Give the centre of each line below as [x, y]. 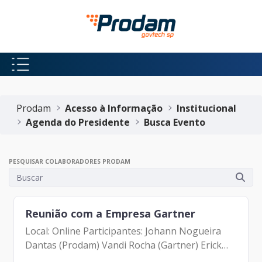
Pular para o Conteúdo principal [77, 14]
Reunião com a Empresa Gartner [111, 213]
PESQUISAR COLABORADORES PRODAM [70, 161]
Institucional [206, 108]
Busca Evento [175, 122]
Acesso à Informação [114, 108]
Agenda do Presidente [78, 122]
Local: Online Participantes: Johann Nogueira [123, 231]
